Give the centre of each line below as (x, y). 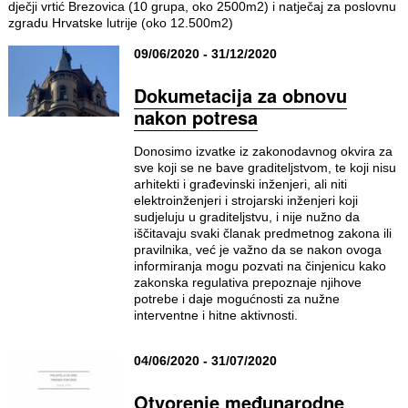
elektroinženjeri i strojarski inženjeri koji (245, 200)
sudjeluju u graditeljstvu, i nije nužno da (246, 217)
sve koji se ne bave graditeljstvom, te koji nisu (265, 168)
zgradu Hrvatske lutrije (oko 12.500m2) (120, 22)
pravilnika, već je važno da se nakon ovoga (257, 250)
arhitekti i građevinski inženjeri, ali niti (240, 184)
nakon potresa (195, 117)
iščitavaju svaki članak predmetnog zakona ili (262, 233)
